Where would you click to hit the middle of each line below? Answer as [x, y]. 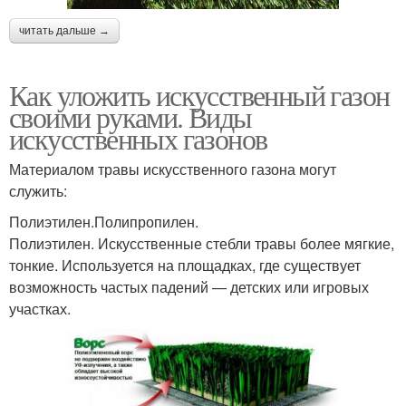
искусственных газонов [138, 138]
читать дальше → [64, 30]
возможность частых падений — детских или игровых [189, 286]
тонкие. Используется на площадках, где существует [185, 265]
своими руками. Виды [130, 116]
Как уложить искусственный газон [199, 94]
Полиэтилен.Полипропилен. [104, 221]
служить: [38, 190]
